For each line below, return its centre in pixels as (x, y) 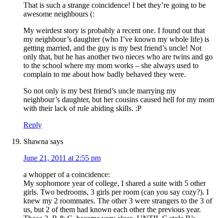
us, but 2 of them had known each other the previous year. (112, 210)
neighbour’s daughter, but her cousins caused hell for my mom (119, 100)
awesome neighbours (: (59, 14)
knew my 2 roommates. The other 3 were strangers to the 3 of (118, 201)
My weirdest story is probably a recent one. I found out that (114, 31)
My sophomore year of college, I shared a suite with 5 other (115, 183)
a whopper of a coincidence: (67, 175)
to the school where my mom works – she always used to (111, 66)
